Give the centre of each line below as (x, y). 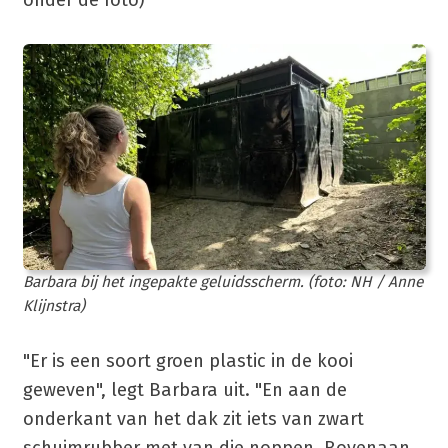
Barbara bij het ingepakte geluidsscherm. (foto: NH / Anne (222, 282)
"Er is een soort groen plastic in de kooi (187, 361)
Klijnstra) (53, 306)
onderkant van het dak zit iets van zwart (193, 419)
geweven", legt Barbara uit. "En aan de (184, 390)
